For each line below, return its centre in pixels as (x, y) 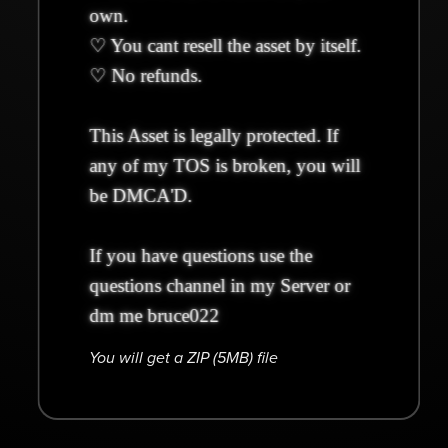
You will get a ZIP (150, 357)
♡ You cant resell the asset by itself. (224, 45)
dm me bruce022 (153, 315)
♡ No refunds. (145, 75)
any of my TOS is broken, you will (224, 165)
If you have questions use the (200, 255)
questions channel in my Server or (219, 285)
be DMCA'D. (140, 195)
